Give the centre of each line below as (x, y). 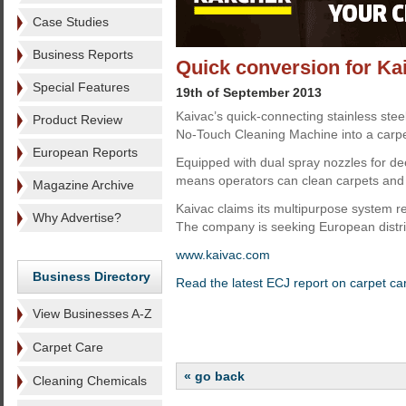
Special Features (81, 87)
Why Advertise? (77, 217)
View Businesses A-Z (92, 314)
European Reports (85, 152)
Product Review (77, 120)
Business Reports (83, 54)
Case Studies (71, 22)
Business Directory (92, 276)
